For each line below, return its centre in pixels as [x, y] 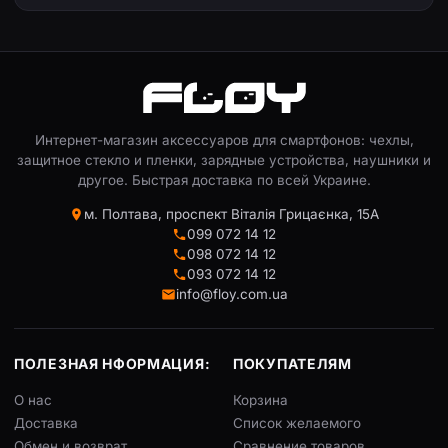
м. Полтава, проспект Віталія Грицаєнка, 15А [231, 214]
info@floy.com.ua [231, 294]
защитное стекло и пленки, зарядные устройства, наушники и [224, 160]
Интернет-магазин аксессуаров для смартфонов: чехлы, [224, 140]
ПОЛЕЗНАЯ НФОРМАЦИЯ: [112, 363]
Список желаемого [297, 423]
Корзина [260, 400]
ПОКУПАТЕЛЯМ [292, 363]
